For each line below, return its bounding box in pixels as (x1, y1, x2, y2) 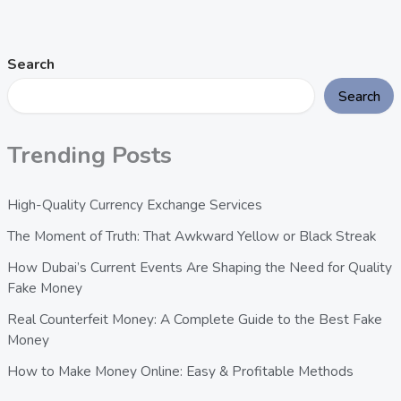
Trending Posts (6, 138, 172, 171)
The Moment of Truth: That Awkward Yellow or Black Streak (6, 226, 376, 246)
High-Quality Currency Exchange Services (6, 195, 262, 215)
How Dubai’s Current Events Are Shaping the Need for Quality (6, 258, 392, 277)
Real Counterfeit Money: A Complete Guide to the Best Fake (6, 310, 382, 329)
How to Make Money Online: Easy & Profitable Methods (6, 362, 354, 381)
